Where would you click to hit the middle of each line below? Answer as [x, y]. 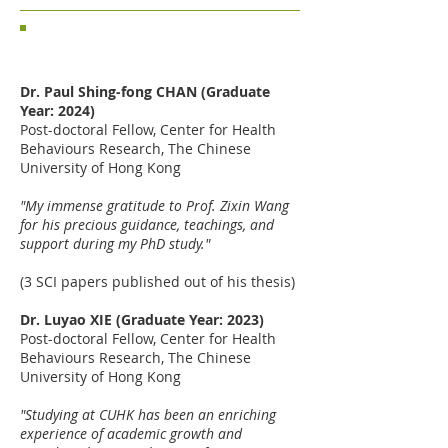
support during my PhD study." [115, 243]
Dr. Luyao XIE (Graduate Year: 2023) [142, 319]
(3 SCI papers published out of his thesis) [157, 281]
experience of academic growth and [131, 433]
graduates [67, 57]
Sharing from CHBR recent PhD [139, 38]
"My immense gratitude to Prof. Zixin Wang [154, 205]
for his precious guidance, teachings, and [147, 224]
